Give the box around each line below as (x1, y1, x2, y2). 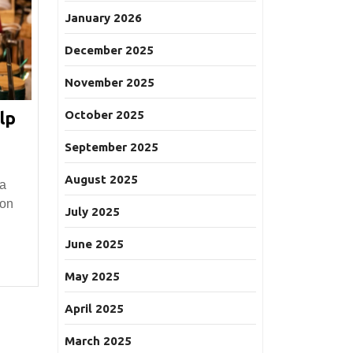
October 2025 (65, 108, 144, 121)
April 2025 (65, 302, 124, 315)
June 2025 (65, 237, 124, 251)
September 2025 (65, 140, 158, 154)
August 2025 (65, 173, 138, 186)
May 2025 (65, 269, 120, 283)
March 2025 (65, 334, 132, 347)
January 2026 (65, 11, 142, 24)
